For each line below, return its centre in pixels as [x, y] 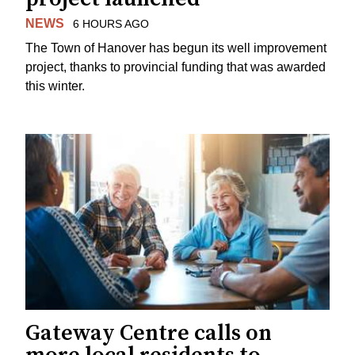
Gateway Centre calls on [149, 333]
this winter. [55, 86]
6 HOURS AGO [111, 24]
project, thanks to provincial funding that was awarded [176, 67]
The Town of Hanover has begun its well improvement [176, 48]
